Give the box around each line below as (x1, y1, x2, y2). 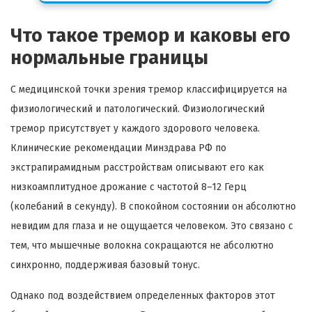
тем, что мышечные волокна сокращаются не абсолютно (10, 239, 274, 251)
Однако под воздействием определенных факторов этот (10, 289, 275, 302)
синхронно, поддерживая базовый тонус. (10, 258, 200, 271)
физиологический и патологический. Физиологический (10, 102, 265, 115)
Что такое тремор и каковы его (10, 24, 290, 47)
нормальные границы (10, 46, 208, 69)
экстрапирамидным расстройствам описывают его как (10, 161, 264, 173)
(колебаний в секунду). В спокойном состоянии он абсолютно (10, 200, 296, 212)
